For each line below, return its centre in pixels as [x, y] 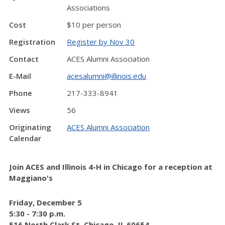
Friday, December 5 [45, 202]
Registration [32, 42]
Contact [24, 59]
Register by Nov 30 [101, 42]
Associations [88, 8]
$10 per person [94, 25]
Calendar [25, 138]
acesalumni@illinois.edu [106, 76]
